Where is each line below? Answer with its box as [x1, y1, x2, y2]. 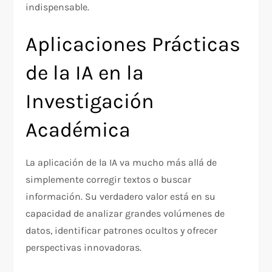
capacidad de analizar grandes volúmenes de [25, 208, 225, 220]
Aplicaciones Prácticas [25, 32, 241, 57]
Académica [25, 118, 131, 143]
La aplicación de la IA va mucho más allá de [25, 157, 217, 169]
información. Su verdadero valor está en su [25, 191, 216, 203]
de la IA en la [25, 61, 144, 86]
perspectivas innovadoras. [25, 242, 142, 254]
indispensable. [25, 1, 90, 13]
